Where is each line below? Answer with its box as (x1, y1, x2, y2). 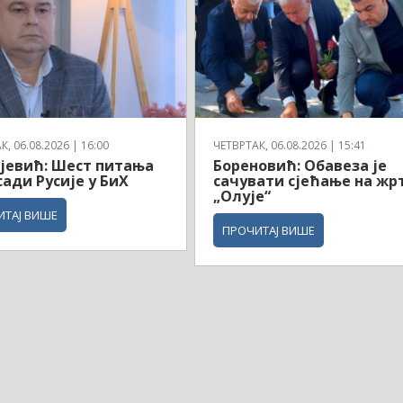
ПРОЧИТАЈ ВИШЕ (222, 221, 316, 238)
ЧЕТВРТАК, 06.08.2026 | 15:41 (213, 137, 367, 153)
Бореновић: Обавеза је (213, 155, 388, 175)
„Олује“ (213, 185, 272, 206)
